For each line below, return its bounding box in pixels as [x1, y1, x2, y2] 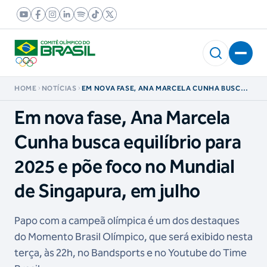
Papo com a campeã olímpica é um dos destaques [14, 214, 240, 227]
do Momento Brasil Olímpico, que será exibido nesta [14, 230, 253, 243]
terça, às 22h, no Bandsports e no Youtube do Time [14, 246, 247, 259]
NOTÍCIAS [41, 84, 77, 92]
